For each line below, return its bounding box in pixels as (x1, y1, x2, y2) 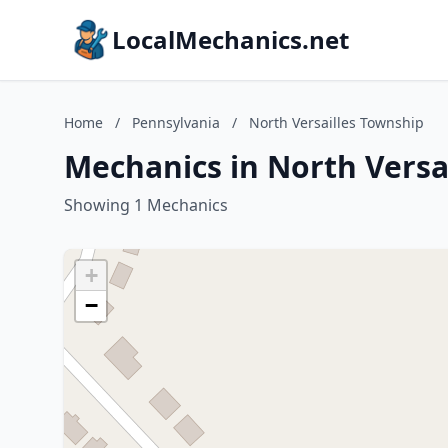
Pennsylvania (132, 113, 220, 132)
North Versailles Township (249, 113, 424, 132)
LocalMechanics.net (112, 23, 349, 56)
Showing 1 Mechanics (64, 194, 228, 216)
